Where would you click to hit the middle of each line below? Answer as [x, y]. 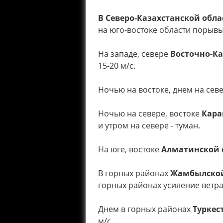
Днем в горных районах [145, 209]
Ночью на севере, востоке [150, 113]
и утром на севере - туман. [149, 125]
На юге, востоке [130, 149]
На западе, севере [134, 54]
